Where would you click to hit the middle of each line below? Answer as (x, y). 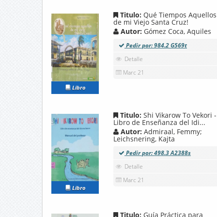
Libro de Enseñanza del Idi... (159, 122)
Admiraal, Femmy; (173, 131)
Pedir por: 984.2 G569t (156, 46)
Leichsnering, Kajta (144, 139)
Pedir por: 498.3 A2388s (158, 153)
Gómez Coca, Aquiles (178, 31)
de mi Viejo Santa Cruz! (151, 22)
